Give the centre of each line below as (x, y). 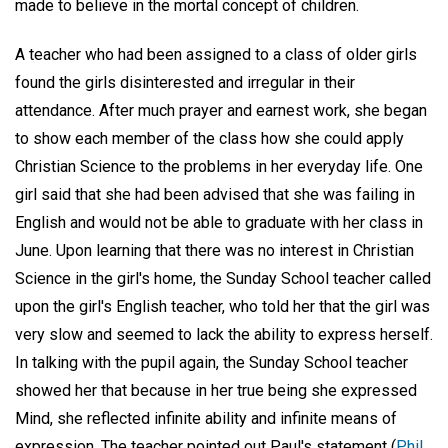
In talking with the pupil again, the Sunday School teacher (211, 362)
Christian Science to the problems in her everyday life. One (219, 166)
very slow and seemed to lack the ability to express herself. (224, 334)
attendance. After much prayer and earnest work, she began (221, 110)
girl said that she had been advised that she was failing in (215, 194)
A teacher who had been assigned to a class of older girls (216, 54)
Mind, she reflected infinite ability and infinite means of (206, 418)
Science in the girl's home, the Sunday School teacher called (223, 278)
